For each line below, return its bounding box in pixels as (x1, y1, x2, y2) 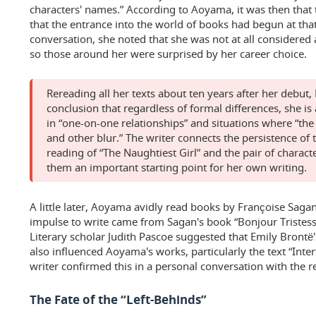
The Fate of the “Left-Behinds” (30, 291, 207, 308)
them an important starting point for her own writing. (47, 160, 307, 175)
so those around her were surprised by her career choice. (30, 47, 307, 61)
